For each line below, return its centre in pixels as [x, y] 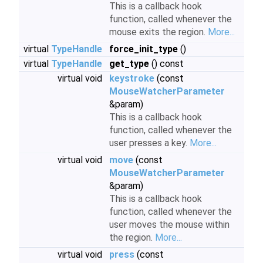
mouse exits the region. [159, 32]
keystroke [132, 78]
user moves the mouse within [169, 225]
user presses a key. [149, 143]
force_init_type [144, 49]
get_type [129, 64]
